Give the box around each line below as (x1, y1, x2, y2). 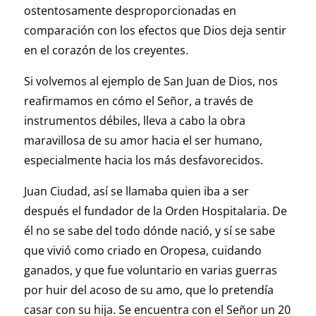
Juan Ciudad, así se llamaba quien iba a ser (23, 183, 249, 200)
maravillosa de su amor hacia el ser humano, (23, 133, 262, 149)
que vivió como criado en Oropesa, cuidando (23, 243, 262, 259)
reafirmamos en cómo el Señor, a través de (23, 93, 253, 109)
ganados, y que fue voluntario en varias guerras (23, 262, 277, 279)
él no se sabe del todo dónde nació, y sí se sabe (23, 223, 275, 239)
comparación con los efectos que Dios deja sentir (23, 23, 286, 39)
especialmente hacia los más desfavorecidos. (23, 152, 263, 169)
